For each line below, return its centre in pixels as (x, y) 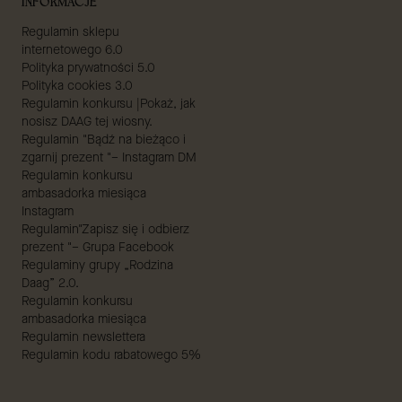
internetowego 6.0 (72, 50)
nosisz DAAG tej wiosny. (87, 122)
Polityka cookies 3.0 (77, 86)
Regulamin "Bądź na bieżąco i (104, 140)
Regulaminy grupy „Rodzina (97, 266)
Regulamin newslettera (83, 337)
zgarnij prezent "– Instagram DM (109, 158)
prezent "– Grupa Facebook (98, 248)
